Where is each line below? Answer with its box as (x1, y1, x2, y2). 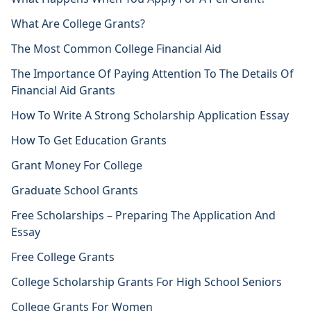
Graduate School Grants (11, 183, 138, 198)
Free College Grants (11, 249, 115, 264)
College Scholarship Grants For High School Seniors (11, 274, 282, 289)
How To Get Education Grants (11, 133, 167, 148)
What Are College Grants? (11, 16, 145, 31)
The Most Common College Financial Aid (11, 41, 221, 56)
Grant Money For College (11, 158, 142, 173)
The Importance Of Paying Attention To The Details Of (11, 66, 294, 81)
